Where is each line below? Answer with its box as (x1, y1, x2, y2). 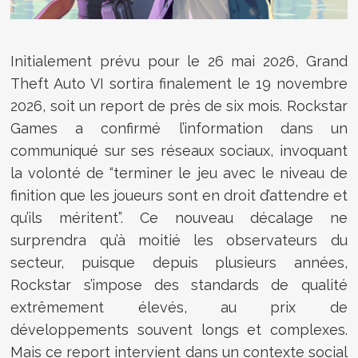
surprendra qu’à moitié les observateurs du (10, 231, 348, 249)
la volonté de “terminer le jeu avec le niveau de (10, 164, 348, 181)
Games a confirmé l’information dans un (10, 119, 348, 137)
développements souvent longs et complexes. (10, 320, 348, 338)
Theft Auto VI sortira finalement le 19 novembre (10, 74, 348, 92)
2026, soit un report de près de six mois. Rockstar (10, 97, 348, 114)
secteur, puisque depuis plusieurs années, (10, 253, 348, 271)
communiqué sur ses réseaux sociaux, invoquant (10, 141, 348, 159)
